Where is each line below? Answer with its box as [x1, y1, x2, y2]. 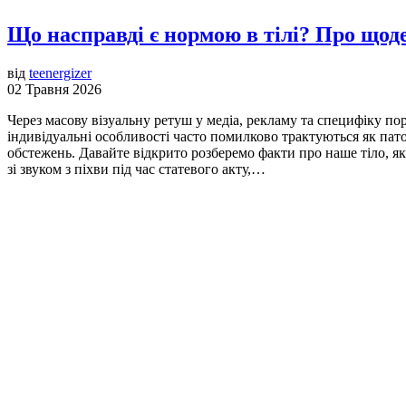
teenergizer [29, 65, 92, 82]
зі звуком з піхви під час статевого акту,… [7, 161, 266, 178]
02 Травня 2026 [7, 82, 101, 98]
